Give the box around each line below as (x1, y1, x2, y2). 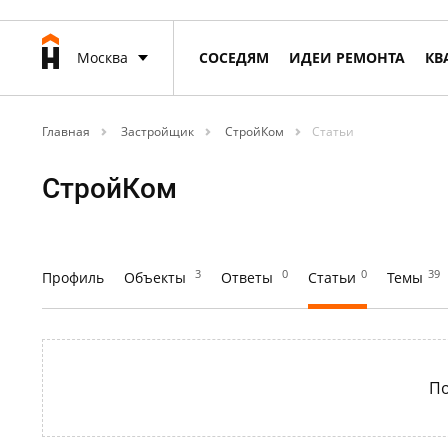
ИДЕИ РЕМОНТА (289, 48, 405, 67)
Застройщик (118, 123, 194, 140)
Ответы (221, 268, 277, 287)
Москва (77, 48, 128, 67)
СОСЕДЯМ (199, 48, 269, 67)
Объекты (124, 268, 190, 287)
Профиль (42, 268, 104, 287)
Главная (42, 123, 90, 140)
